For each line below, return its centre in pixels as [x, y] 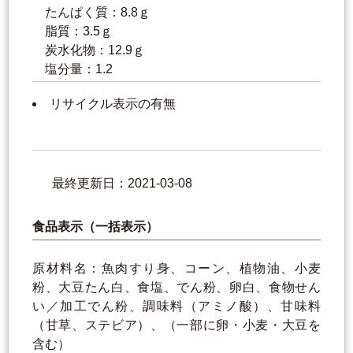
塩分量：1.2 [79, 69]
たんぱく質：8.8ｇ [98, 13]
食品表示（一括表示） [95, 227]
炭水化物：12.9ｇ [95, 50]
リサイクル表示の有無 [113, 104]
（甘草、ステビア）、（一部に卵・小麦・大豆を [176, 325]
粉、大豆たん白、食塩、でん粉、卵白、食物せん [176, 288]
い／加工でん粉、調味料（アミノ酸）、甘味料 [176, 307]
